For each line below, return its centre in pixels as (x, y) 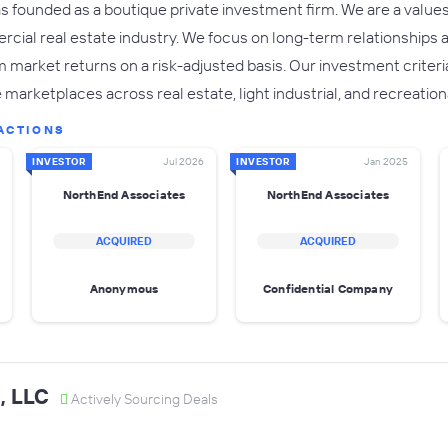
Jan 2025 (386, 161)
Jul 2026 (183, 161)
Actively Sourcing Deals (143, 399)
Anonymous (124, 288)
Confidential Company (328, 288)
